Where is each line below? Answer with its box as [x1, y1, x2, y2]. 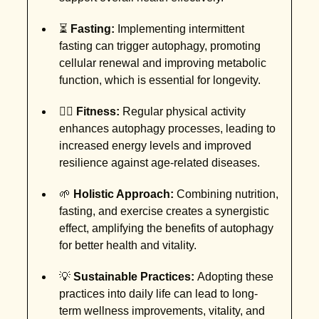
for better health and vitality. [59, 239, 197, 252]
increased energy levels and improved [59, 140, 252, 152]
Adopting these [194, 271, 274, 283]
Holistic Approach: [73, 188, 174, 201]
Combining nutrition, [174, 188, 279, 201]
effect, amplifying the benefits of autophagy [59, 222, 274, 235]
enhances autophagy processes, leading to [59, 122, 276, 135]
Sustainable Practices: [73, 271, 195, 283]
